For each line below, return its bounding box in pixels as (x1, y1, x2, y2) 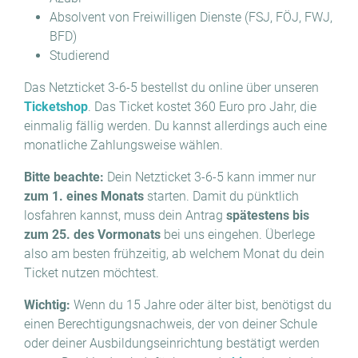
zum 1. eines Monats (24, 189, 144, 204)
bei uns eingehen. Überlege (161, 227, 315, 242)
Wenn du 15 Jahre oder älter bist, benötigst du (74, 297, 332, 312)
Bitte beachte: (24, 169, 104, 185)
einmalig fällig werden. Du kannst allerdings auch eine (24, 118, 327, 133)
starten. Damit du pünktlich (144, 189, 299, 204)
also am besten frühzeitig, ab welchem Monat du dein (24, 246, 324, 261)
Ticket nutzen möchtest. (24, 265, 159, 280)
